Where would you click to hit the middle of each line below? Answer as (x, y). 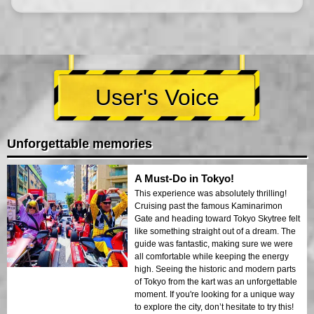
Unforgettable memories (80, 143)
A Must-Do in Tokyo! (184, 178)
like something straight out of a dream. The (215, 231)
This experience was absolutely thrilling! (211, 193)
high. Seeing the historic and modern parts (215, 269)
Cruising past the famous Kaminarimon (209, 206)
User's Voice (157, 97)
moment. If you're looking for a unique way (214, 294)
